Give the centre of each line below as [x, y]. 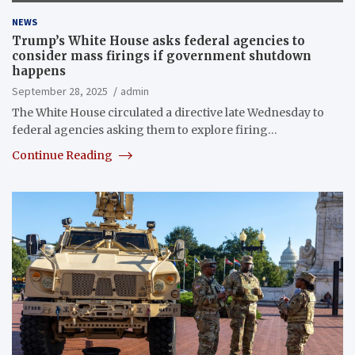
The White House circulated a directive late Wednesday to [168, 112]
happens [39, 71]
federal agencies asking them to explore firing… [145, 130]
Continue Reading [63, 155]
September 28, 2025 [60, 91]
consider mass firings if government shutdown [162, 55]
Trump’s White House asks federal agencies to [158, 40]
